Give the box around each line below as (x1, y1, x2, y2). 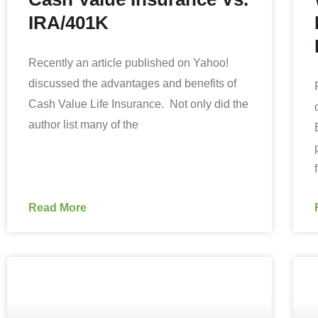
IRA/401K (28, 13, 109, 33)
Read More (28, 201, 87, 214)
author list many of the (28, 118, 138, 131)
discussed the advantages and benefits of (28, 77, 236, 90)
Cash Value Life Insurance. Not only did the (28, 97, 248, 111)
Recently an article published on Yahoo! (28, 56, 229, 70)
